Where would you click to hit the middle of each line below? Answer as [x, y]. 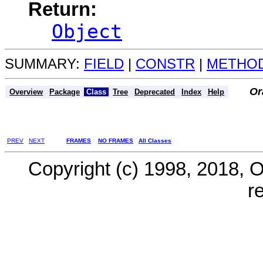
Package [65, 92]
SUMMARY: [44, 63]
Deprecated [155, 92]
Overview [26, 92]
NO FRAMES [116, 140]
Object [87, 31]
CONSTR [165, 63]
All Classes [155, 140]
